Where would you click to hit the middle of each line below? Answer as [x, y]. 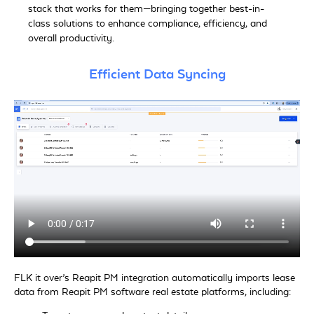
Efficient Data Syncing [157, 75]
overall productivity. [71, 39]
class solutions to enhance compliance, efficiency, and [148, 24]
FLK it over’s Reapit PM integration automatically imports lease [155, 278]
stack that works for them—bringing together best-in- [146, 9]
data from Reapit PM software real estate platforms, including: [152, 292]
